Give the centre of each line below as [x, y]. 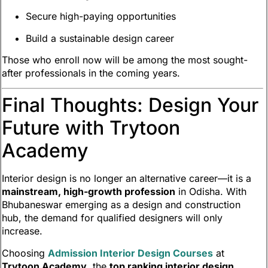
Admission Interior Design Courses [130, 253]
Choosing [25, 253]
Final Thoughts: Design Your [130, 105]
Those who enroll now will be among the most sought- [125, 60]
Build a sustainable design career [100, 38]
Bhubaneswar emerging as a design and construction [121, 205]
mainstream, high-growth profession [89, 192]
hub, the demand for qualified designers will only [112, 218]
